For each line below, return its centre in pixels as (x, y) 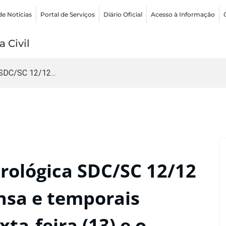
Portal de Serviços (68, 14)
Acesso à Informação (183, 14)
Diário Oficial (123, 14)
